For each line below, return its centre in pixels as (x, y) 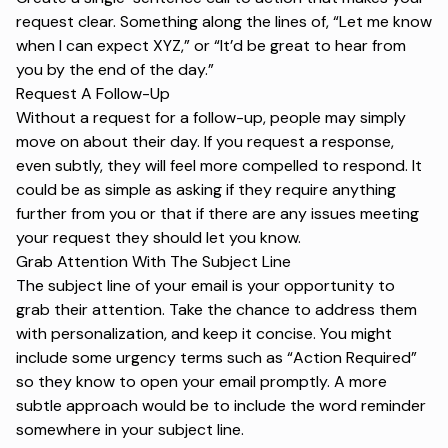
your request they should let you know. (158, 237)
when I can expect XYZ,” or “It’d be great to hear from (211, 45)
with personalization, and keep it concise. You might (204, 333)
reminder (393, 405)
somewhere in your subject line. (130, 429)
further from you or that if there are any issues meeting (217, 213)
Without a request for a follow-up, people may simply (211, 117)
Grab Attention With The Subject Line (153, 261)
